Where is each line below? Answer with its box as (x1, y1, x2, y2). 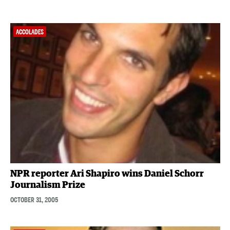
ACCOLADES (15, 28, 44, 36)
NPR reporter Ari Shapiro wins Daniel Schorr (10, 169, 204, 179)
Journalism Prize (10, 180, 85, 190)
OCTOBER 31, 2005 (10, 195, 58, 204)
